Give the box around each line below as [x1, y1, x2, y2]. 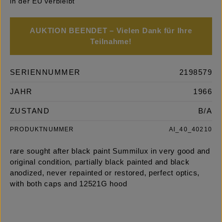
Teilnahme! [90, 38, 132, 46]
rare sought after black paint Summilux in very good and [10, 147, 210, 156]
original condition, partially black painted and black [10, 158, 190, 166]
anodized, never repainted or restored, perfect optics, [10, 169, 200, 177]
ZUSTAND [10, 107, 50, 115]
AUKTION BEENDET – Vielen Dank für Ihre [30, 27, 192, 35]
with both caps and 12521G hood [10, 180, 127, 188]
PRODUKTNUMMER [10, 126, 74, 133]
